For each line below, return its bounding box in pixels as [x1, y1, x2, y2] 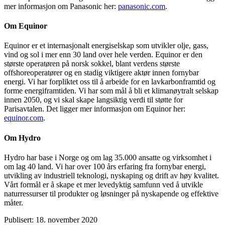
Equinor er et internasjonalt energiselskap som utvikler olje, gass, [4, 41, 208, 50]
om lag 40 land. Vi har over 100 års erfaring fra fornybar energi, [4, 162, 206, 171]
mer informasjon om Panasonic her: [4, 2, 118, 11]
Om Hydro [4, 133, 41, 142]
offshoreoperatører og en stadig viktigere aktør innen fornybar [4, 68, 199, 77]
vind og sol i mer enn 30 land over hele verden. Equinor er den [4, 50, 202, 59]
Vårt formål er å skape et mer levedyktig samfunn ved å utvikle [4, 180, 203, 189]
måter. [4, 198, 25, 207]
